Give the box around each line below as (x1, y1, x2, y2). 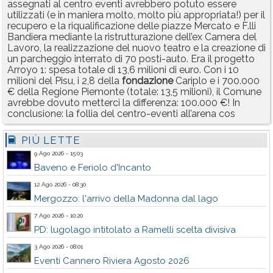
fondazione (122, 75, 173, 87)
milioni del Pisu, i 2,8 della (7, 75, 122, 87)
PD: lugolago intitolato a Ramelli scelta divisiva (34, 224, 236, 236)
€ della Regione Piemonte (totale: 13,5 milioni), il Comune (7, 86, 261, 98)
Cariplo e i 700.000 (173, 75, 260, 87)
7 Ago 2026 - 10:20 (34, 212, 83, 219)
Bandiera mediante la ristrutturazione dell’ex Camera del (7, 31, 257, 43)
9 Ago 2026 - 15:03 (34, 150, 83, 157)
